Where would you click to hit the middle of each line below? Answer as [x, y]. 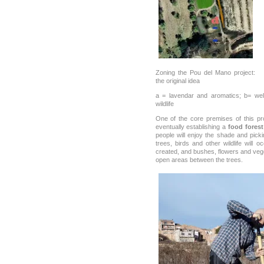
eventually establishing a [192, 126]
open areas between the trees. [199, 159]
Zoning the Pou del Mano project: [205, 72]
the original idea [177, 80]
